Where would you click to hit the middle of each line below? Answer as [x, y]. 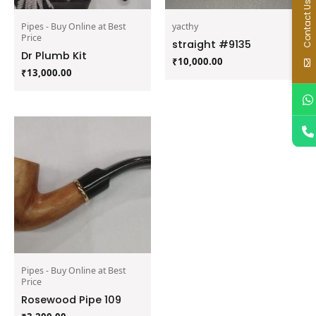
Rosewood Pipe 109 [71, 299]
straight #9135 [212, 44]
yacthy [185, 26]
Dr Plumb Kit [54, 55]
